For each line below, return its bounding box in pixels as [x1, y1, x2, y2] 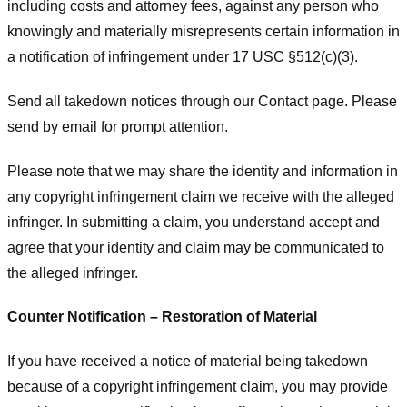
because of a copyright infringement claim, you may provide [7, 379, 388, 395]
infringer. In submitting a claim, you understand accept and [7, 213, 380, 230]
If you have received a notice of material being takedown [7, 353, 368, 370]
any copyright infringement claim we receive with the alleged [7, 188, 394, 204]
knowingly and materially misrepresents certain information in [7, 23, 400, 39]
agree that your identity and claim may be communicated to [7, 239, 384, 255]
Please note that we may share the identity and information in [7, 163, 398, 179]
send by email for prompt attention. [7, 118, 228, 134]
